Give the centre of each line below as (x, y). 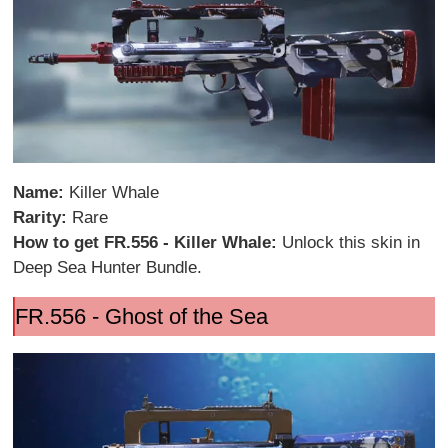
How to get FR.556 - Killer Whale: (148, 242)
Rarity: (43, 217)
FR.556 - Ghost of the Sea (141, 316)
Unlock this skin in (351, 242)
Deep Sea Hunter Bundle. (108, 267)
